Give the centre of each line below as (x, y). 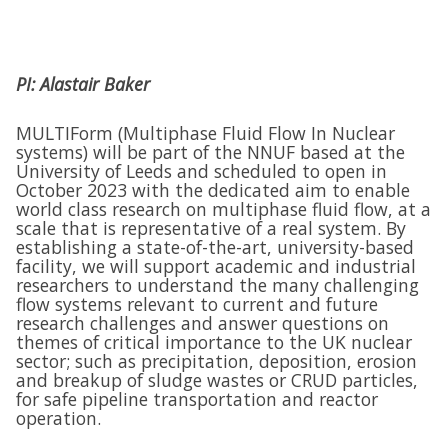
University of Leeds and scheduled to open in (201, 171)
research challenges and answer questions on (202, 323)
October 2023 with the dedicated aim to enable (213, 190)
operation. (58, 418)
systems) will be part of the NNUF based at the (210, 152)
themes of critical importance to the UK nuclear (214, 342)
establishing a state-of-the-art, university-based (215, 247)
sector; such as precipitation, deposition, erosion (216, 361)
